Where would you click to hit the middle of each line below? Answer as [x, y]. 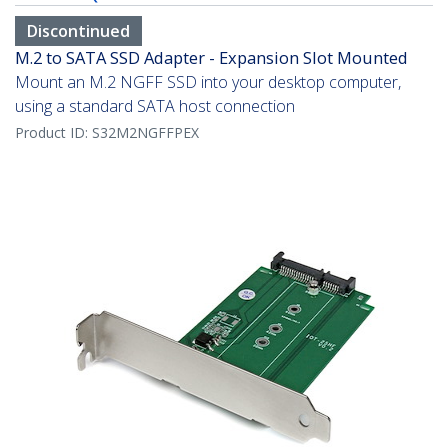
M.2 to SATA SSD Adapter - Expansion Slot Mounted [211, 58]
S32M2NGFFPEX [145, 133]
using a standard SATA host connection [155, 106]
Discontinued [78, 31]
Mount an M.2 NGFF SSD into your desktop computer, [208, 82]
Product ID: [53, 133]
